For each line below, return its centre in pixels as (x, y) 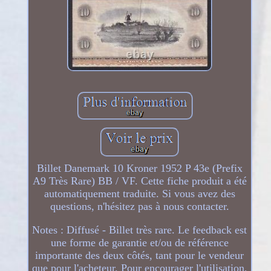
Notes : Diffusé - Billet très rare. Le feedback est (140, 230)
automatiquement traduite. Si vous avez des (139, 193)
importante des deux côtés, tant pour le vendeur (140, 255)
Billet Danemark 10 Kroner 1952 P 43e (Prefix (139, 168)
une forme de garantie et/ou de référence (139, 242)
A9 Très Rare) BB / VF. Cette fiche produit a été (139, 181)
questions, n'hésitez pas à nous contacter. (139, 206)
